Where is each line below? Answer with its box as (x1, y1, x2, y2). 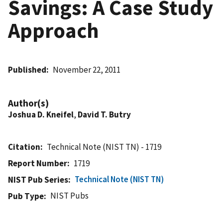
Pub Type (8, 190, 44, 202)
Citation (8, 141, 40, 152)
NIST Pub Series (8, 174, 68, 185)
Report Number (8, 157, 67, 169)
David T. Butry (78, 109, 131, 120)
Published (8, 64, 46, 75)
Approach (8, 16, 99, 44)
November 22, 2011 (53, 64, 121, 75)
